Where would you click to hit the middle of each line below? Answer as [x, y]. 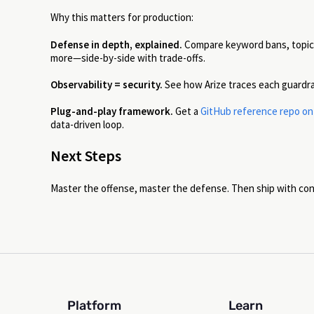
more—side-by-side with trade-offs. [128, 57]
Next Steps [86, 156]
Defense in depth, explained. [116, 44]
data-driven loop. [87, 124]
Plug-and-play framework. [112, 111]
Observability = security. [107, 84]
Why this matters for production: [122, 18]
